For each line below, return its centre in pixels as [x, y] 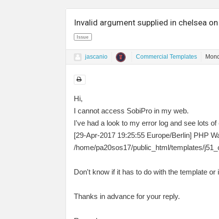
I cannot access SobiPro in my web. [131, 110]
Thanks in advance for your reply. [127, 196]
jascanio [96, 57]
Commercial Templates [166, 57]
